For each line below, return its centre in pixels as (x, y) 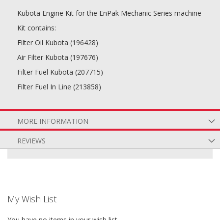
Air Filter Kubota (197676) (58, 57)
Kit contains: (37, 28)
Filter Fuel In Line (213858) (59, 87)
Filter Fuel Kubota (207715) (60, 72)
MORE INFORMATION (53, 121)
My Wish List (32, 199)
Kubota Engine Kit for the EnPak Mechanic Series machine (109, 13)
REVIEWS (31, 141)
